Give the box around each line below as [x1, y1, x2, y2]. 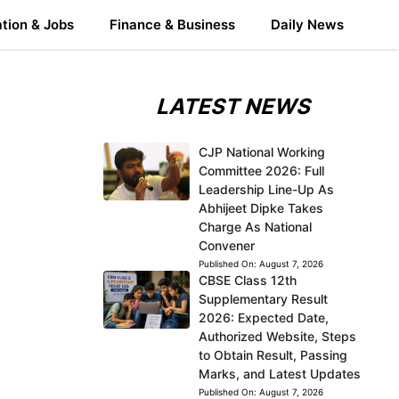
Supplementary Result [198, 291, 328, 306]
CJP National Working [198, 144, 325, 159]
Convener [198, 238, 255, 253]
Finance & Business [110, 16, 235, 33]
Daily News [271, 16, 344, 33]
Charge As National [198, 219, 312, 234]
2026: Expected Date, [198, 310, 329, 325]
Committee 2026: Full [198, 163, 324, 178]
